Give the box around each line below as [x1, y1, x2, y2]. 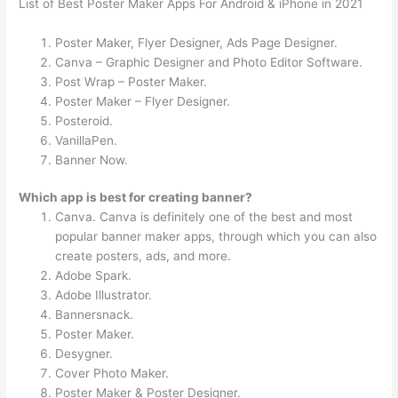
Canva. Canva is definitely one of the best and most [55, 210, 354, 225]
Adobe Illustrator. [55, 288, 153, 303]
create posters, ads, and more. [55, 249, 232, 264]
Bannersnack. [55, 307, 134, 322]
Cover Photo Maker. [55, 366, 170, 381]
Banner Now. [55, 152, 129, 167]
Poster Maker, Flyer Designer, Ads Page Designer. [55, 35, 338, 50]
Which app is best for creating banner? [19, 190, 253, 205]
